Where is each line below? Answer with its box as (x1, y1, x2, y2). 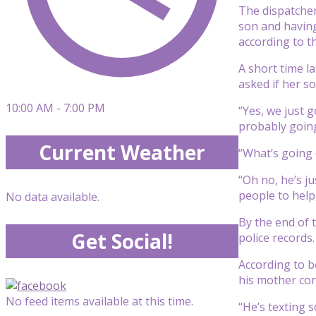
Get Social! (71, 228, 173, 255)
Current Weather (39, 139, 205, 166)
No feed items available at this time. (6, 293, 193, 309)
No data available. (6, 189, 99, 205)
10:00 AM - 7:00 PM (6, 100, 105, 116)
